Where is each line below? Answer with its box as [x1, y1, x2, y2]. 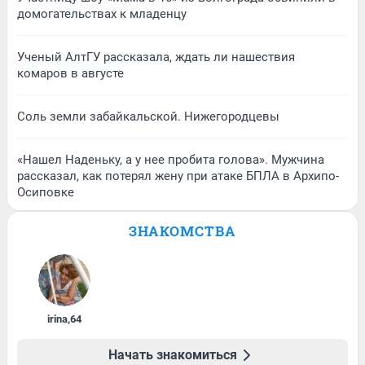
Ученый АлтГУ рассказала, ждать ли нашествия [17, 50, 295, 64]
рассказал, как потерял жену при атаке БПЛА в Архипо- [17, 169, 339, 183]
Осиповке [17, 185, 74, 200]
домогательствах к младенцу [17, 7, 187, 21]
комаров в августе [17, 66, 124, 81]
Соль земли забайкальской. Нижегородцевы [17, 109, 279, 124]
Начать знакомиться [108, 347, 237, 363]
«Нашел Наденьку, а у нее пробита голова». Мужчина [17, 152, 324, 167]
